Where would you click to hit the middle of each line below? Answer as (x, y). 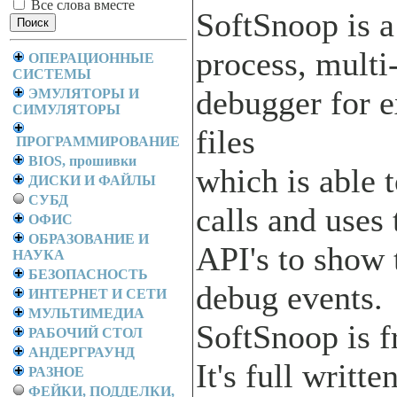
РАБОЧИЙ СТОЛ (86, 333)
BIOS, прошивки (82, 161)
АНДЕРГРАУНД (82, 352)
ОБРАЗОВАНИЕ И (89, 239)
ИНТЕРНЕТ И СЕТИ (97, 294)
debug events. (289, 298)
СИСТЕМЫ (52, 74)
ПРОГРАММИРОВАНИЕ (98, 141)
